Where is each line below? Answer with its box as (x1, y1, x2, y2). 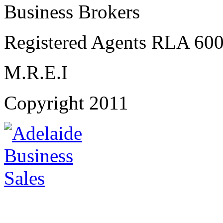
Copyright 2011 (4, 92, 128, 114)
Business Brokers (4, 1, 140, 23)
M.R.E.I (4, 62, 68, 84)
